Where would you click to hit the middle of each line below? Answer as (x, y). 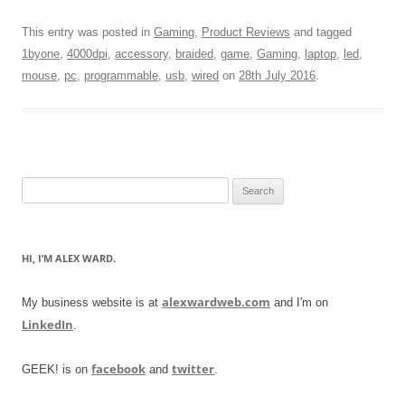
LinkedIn (47, 324)
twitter (193, 368)
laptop (320, 53)
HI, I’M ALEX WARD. (69, 258)
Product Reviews (246, 32)
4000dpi (87, 53)
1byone (41, 53)
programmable (121, 75)
